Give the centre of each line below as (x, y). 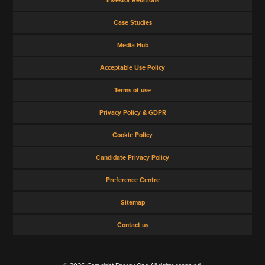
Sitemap (132, 202)
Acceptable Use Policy (132, 67)
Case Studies (132, 22)
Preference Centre (132, 180)
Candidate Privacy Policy (132, 157)
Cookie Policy (132, 135)
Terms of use (132, 90)
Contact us (132, 224)
